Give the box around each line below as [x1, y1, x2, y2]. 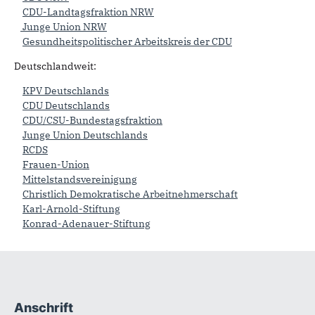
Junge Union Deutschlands [22, 128, 148, 141]
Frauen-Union [22, 157, 89, 171]
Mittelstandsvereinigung [22, 172, 137, 186]
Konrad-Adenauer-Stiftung [22, 217, 150, 230]
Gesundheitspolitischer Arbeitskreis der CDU [22, 34, 232, 48]
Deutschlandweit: [14, 59, 96, 72]
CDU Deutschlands [22, 98, 110, 112]
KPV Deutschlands [22, 84, 109, 97]
